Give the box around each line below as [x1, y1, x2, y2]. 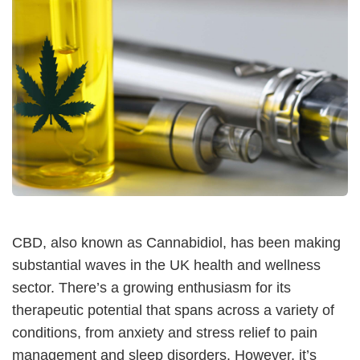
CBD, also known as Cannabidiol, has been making [12, 234, 341, 251]
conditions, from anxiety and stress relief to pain [12, 324, 317, 341]
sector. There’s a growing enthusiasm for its [12, 279, 291, 296]
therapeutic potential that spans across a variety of [12, 301, 334, 318]
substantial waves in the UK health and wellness [12, 256, 321, 273]
